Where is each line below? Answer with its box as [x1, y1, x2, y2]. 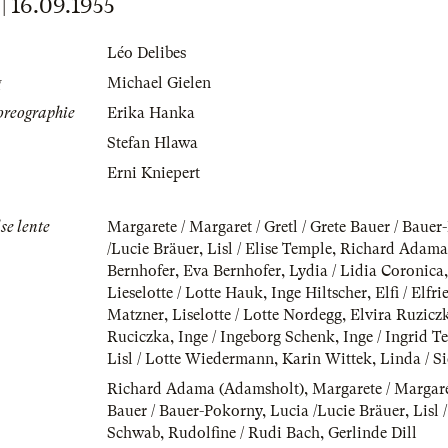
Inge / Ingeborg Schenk [178, 328, 335, 347]
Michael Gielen [107, 74, 211, 93]
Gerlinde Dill [328, 424, 417, 443]
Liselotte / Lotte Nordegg [172, 306, 342, 325]
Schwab [107, 424, 160, 443]
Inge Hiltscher [271, 284, 367, 303]
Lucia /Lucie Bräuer [270, 402, 405, 421]
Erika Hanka [107, 104, 195, 123]
